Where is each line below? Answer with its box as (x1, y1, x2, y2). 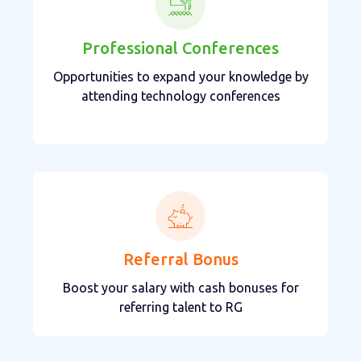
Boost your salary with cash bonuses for (62, 280, 299, 295)
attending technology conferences (81, 88, 280, 103)
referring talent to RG (118, 299, 243, 314)
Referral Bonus (122, 249, 239, 268)
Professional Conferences (82, 38, 279, 57)
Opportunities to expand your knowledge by (52, 68, 309, 84)
